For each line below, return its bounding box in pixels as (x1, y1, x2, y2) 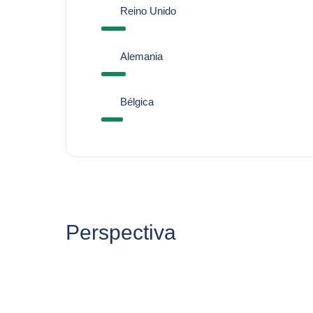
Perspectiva (65, 221, 176, 244)
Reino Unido (119, 5, 176, 17)
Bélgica (119, 96, 154, 108)
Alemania (119, 50, 163, 62)
